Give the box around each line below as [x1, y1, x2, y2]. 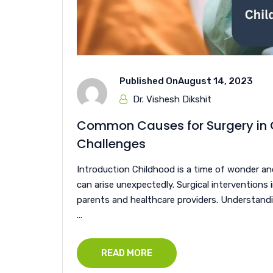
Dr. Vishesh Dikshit [133, 94, 211, 105]
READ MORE [101, 247, 152, 258]
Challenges [77, 135, 146, 152]
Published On [119, 76, 178, 87]
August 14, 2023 [178, 76, 253, 87]
